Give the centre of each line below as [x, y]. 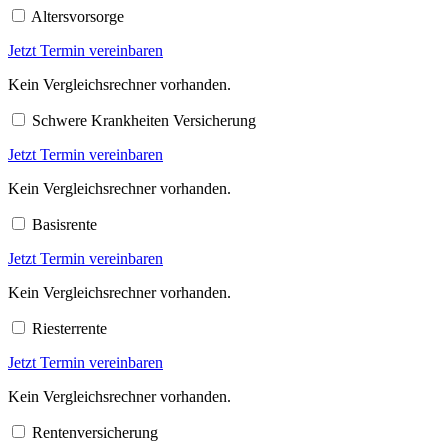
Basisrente [64, 224]
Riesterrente [69, 328]
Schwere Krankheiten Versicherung [144, 120]
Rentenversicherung [95, 432]
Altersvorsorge [77, 16]
